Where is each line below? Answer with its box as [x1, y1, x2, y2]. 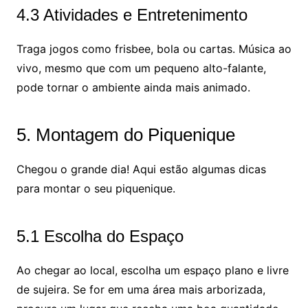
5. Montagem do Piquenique [16, 124, 235, 145]
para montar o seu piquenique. [16, 181, 175, 195]
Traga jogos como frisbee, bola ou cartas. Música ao [16, 41, 291, 56]
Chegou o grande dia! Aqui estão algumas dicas [16, 162, 266, 176]
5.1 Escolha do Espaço [16, 226, 184, 245]
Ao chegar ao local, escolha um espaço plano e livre [16, 263, 289, 277]
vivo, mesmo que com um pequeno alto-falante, [16, 60, 266, 75]
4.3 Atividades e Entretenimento [16, 5, 247, 24]
